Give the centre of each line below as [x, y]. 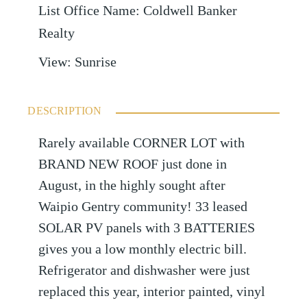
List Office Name [87, 10]
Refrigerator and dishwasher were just [145, 270]
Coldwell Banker [191, 10]
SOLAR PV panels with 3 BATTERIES [147, 228]
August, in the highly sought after [132, 185]
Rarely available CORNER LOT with [142, 143]
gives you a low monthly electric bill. [143, 249]
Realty [57, 33]
